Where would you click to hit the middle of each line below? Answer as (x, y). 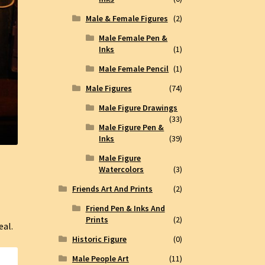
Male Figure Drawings (138, 108)
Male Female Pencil (134, 69)
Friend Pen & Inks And (125, 209)
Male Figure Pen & (132, 127)
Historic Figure (99, 239)
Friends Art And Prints (112, 189)
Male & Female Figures (127, 19)
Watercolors (122, 169)
